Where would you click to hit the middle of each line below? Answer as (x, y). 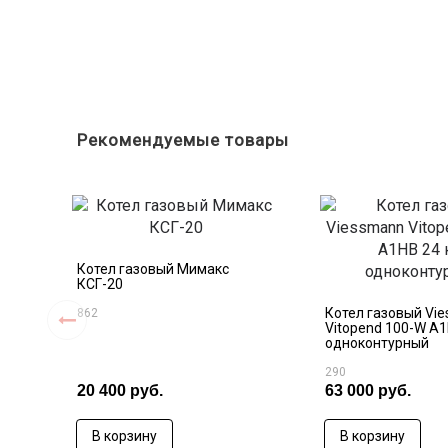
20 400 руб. (120, 390)
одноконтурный (377, 343)
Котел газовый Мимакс (153, 269)
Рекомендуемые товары (183, 140)
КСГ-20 (100, 284)
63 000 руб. (368, 390)
